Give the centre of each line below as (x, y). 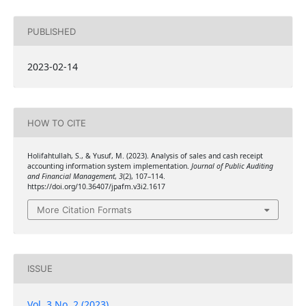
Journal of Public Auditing (232, 166)
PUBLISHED (51, 31)
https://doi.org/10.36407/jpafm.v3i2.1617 (96, 187)
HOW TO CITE (56, 123)
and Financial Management (71, 177)
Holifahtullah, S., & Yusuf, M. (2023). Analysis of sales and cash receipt (145, 156)
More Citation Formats (84, 209)
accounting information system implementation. (109, 166)
